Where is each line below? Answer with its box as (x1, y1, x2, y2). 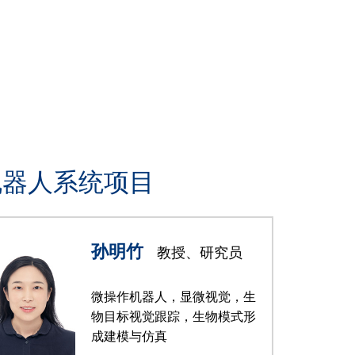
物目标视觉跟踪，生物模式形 (91, 310, 256, 323)
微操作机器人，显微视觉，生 (91, 290, 256, 303)
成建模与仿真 (91, 330, 167, 343)
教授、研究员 (153, 245, 242, 261)
